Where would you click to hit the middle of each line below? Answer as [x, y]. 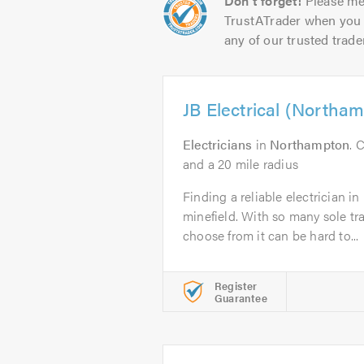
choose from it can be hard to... [271, 235]
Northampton [310, 144]
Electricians [218, 144]
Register [236, 286]
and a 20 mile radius [240, 164]
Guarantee [241, 298]
